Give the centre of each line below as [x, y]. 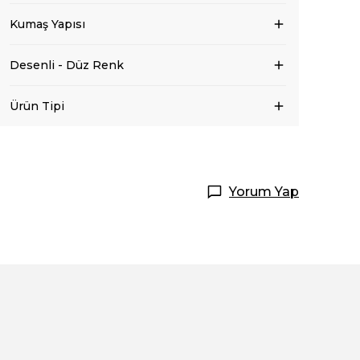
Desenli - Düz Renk [67, 65]
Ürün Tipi [37, 106]
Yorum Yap [264, 192]
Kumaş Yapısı [47, 25]
